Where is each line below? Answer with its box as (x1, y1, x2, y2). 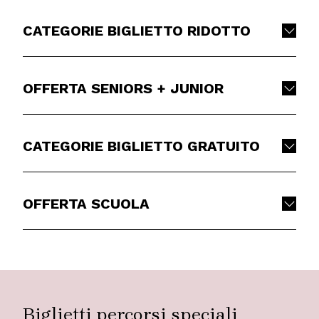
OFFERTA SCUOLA (23, 194, 150, 212)
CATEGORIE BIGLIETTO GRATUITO (23, 137, 260, 155)
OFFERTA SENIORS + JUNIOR (23, 79, 224, 97)
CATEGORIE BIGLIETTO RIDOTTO (23, 21, 251, 39)
